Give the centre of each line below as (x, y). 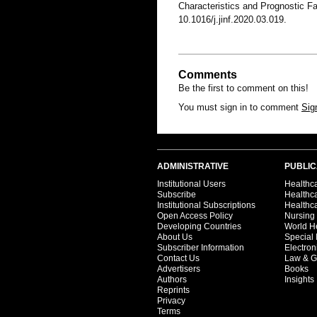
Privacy (171, 301)
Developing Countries (199, 226)
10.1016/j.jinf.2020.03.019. (234, 19)
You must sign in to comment (240, 107)
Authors (172, 279)
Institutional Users (191, 184)
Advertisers (179, 269)
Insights (299, 279)
